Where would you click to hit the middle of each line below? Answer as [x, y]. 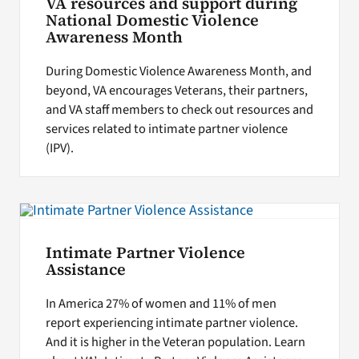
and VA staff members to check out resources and [179, 109]
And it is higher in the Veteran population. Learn [175, 342]
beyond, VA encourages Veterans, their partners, [176, 90]
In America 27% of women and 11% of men [161, 303]
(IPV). [59, 148]
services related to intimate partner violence [166, 129]
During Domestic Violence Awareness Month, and [178, 71]
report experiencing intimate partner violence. [171, 323]
